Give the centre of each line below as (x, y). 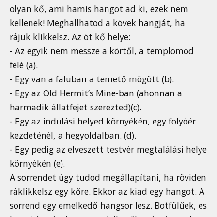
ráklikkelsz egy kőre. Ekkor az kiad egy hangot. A (107, 192)
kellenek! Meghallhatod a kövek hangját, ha (97, 23)
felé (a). (24, 65)
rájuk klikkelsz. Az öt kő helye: (70, 37)
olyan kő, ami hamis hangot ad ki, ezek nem (99, 9)
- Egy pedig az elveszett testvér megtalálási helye (108, 149)
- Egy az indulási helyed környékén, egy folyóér (103, 121)
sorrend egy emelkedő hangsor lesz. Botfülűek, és (108, 206)
